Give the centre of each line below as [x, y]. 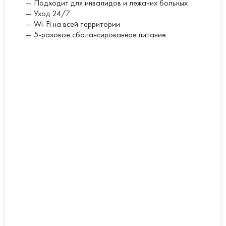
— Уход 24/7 [48, 13]
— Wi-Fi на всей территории [73, 24]
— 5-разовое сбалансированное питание [96, 34]
